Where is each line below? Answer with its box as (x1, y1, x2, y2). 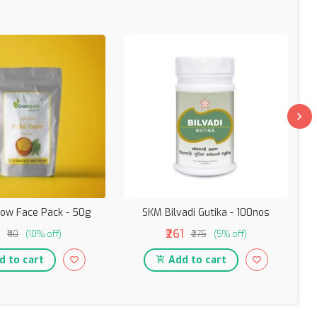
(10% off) (25, 228, 62, 240)
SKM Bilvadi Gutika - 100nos (142, 205, 270, 219)
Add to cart (166, 253, 227, 267)
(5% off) (213, 228, 247, 240)
